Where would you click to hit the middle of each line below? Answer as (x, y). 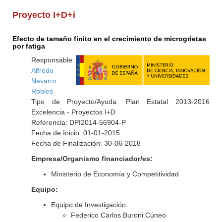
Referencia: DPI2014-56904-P (78, 122)
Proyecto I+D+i (44, 15)
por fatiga (29, 46)
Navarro (44, 81)
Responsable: (53, 60)
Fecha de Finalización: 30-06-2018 (86, 143)
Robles (42, 91)
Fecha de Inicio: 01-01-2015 (75, 133)
